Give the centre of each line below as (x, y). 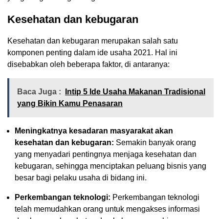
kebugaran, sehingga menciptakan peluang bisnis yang (110, 166)
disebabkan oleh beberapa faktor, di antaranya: (88, 64)
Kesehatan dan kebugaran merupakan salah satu (93, 41)
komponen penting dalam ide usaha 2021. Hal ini (92, 52)
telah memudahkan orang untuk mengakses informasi (107, 209)
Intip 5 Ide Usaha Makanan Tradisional (135, 91)
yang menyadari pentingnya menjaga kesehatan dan (106, 154)
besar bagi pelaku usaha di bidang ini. (81, 177)
